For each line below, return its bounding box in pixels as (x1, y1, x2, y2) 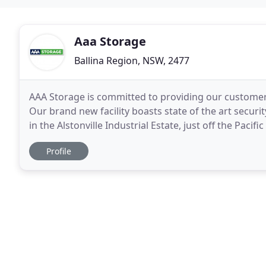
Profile (46, 145, 71, 157)
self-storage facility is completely (29, 133, 176, 146)
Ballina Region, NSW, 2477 (74, 54, 189, 67)
